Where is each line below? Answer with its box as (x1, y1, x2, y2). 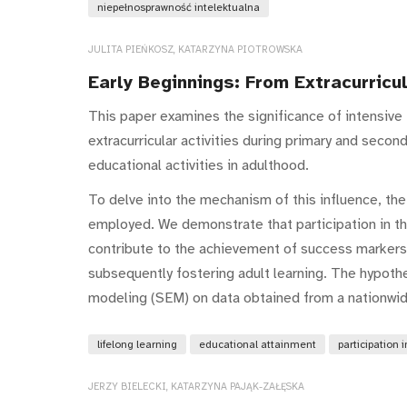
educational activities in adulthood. (88, 155, 309, 174)
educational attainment (199, 338, 316, 352)
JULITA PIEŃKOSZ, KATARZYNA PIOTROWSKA (88, 44, 303, 56)
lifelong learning (97, 338, 177, 352)
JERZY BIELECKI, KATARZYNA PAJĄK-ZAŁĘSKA (88, 381, 304, 393)
